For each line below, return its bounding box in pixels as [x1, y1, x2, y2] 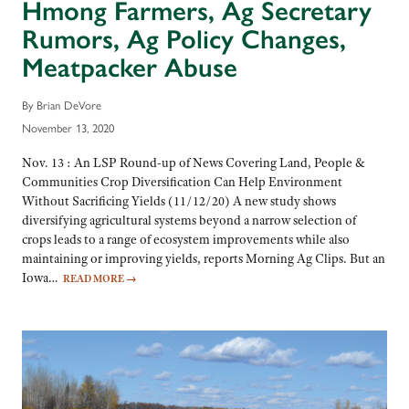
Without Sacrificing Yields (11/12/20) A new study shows [22, 193, 336, 210]
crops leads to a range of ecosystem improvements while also [22, 231, 350, 248]
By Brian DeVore [22, 95, 101, 113]
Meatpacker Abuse [22, 51, 237, 85]
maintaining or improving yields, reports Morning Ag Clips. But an [22, 250, 385, 267]
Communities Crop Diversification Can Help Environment [22, 173, 342, 191]
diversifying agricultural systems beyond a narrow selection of [22, 212, 356, 229]
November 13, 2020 [22, 119, 114, 137]
